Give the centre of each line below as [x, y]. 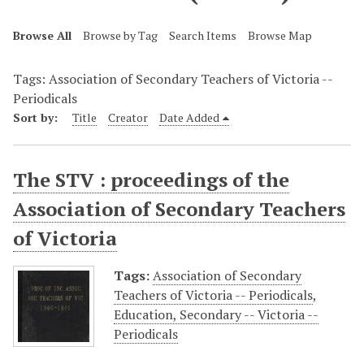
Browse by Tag [120, 35]
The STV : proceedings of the [151, 180]
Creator [128, 118]
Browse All [42, 35]
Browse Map [280, 35]
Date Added [189, 118]
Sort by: [37, 118]
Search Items [203, 35]
